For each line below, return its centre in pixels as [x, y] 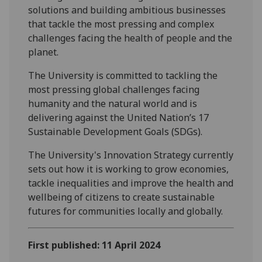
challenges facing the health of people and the [130, 38]
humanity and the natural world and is [113, 104]
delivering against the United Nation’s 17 [119, 118]
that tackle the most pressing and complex [121, 24]
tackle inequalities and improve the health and [131, 183]
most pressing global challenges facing [114, 90]
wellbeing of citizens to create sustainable [122, 197]
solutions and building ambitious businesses [127, 10]
